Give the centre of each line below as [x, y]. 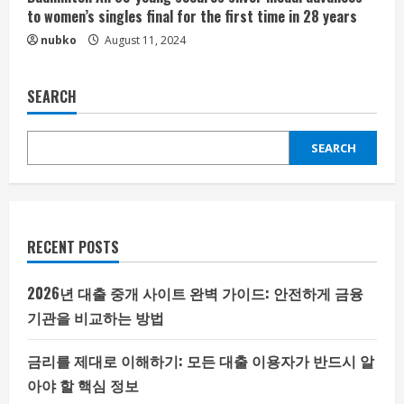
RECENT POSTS [73, 247]
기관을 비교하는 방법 [96, 317]
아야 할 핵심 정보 [83, 385]
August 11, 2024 [144, 40]
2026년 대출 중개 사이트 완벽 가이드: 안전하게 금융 [195, 293]
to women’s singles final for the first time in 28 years [192, 16]
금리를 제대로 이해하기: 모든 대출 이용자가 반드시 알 [201, 361]
